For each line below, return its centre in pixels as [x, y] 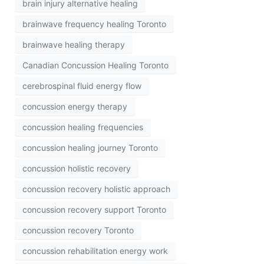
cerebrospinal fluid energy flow [82, 86]
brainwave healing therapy [74, 44]
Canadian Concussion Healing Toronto [95, 65]
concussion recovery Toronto [78, 230]
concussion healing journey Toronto [90, 148]
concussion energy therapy [75, 107]
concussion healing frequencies [83, 127]
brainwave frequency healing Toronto [94, 24]
